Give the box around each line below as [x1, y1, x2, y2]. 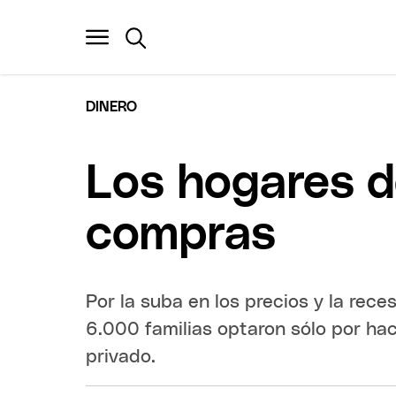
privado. [86, 346, 156, 366]
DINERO [86, 99, 138, 114]
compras [86, 211, 277, 259]
